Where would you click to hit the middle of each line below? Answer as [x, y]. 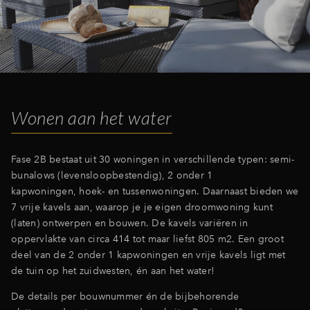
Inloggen [244, 20]
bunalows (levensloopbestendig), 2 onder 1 [112, 175]
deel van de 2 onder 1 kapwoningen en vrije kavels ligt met [148, 254]
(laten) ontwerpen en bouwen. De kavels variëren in [130, 222]
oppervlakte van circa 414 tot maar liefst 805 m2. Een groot [147, 238]
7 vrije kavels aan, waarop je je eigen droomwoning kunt [142, 207]
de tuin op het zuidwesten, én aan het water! [113, 270]
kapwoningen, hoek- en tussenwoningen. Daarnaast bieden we [155, 191]
